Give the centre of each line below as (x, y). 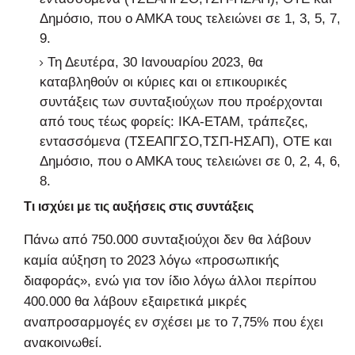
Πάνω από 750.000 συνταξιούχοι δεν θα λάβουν (168, 239)
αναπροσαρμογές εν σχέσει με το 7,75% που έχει (174, 322)
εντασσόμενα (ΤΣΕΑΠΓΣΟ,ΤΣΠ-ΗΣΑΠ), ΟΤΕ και (186, 141)
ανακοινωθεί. (63, 342)
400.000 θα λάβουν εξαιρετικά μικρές (135, 301)
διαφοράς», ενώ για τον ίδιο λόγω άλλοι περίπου (170, 281)
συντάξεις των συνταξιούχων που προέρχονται (181, 101)
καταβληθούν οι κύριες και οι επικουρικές (163, 82)
